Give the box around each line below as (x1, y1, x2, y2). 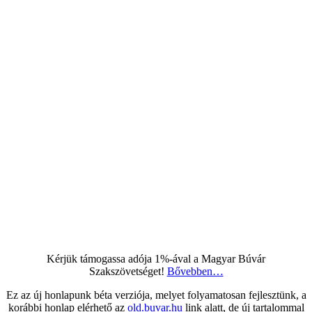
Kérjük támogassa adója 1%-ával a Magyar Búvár (47, 253, 265, 265)
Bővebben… (166, 265, 224, 278)
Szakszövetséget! (88, 265, 167, 278)
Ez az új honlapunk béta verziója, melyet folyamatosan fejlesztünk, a (6, 289, 306, 302)
